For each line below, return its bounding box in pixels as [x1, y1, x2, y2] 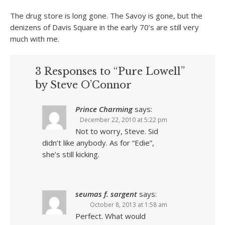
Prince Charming [75, 104, 133, 114]
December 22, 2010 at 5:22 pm [80, 116, 167, 124]
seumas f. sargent [75, 189, 137, 199]
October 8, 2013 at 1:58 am [90, 200, 167, 209]
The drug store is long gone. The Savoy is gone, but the [10, 11, 202, 21]
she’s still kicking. [42, 149, 99, 159]
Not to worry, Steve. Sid [75, 126, 158, 136]
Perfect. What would [75, 211, 146, 221]
